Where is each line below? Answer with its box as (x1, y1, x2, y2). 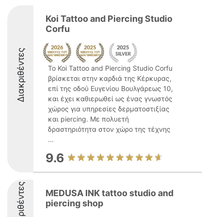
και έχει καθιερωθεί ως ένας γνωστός (48, 94, 172, 103)
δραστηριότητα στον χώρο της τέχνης (48, 125, 170, 133)
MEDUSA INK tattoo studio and (46, 188, 173, 198)
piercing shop (46, 198, 103, 208)
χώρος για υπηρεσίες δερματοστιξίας (48, 105, 170, 113)
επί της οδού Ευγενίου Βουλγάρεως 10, (48, 84, 173, 93)
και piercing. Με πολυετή (48, 115, 129, 123)
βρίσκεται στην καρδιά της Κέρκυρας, (48, 74, 171, 82)
